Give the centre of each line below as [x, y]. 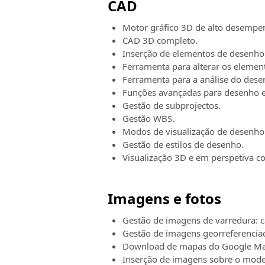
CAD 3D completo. [160, 40]
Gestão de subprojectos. [172, 105]
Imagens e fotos [164, 198]
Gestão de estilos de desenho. [183, 144]
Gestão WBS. [148, 118]
